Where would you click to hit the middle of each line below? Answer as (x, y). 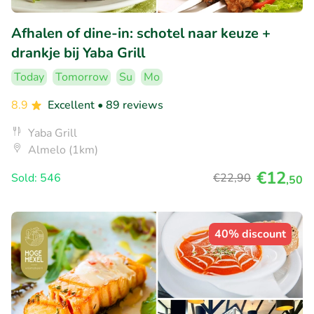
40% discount (250, 234)
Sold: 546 (36, 178)
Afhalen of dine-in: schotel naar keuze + (141, 33)
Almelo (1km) (63, 150)
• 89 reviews (130, 105)
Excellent (73, 105)
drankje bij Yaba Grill (78, 53)
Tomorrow (82, 77)
